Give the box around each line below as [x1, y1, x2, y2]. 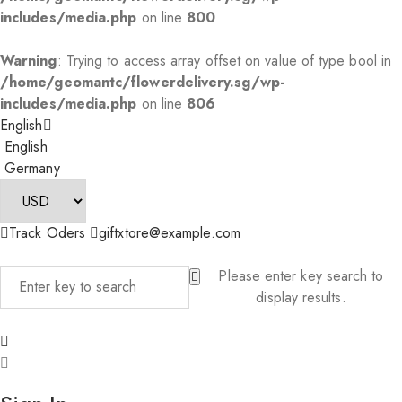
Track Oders [9, 223, 85, 243]
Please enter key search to [218, 266, 384, 286]
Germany [4, 158, 60, 179]
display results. [256, 287, 346, 308]
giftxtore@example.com [99, 223, 240, 243]
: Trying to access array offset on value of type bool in [57, 50, 392, 71]
